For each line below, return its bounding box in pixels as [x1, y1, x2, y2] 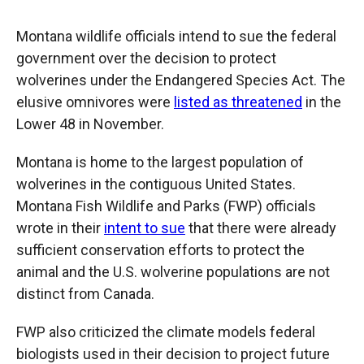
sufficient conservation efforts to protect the [16, 241, 305, 259]
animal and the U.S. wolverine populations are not [16, 263, 330, 281]
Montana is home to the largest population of [16, 154, 304, 171]
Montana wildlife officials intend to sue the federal [16, 28, 336, 45]
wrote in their [16, 219, 104, 237]
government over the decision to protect [16, 50, 276, 67]
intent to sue [104, 219, 185, 237]
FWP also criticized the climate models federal [16, 323, 315, 341]
